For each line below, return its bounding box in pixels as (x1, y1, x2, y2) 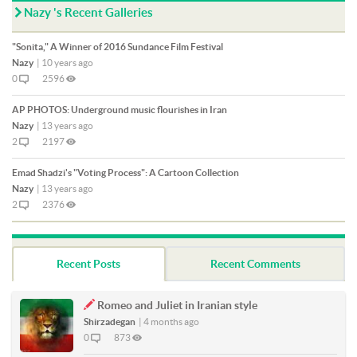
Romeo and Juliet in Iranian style (97, 299, 257, 312)
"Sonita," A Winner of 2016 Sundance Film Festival (12, 41, 223, 53)
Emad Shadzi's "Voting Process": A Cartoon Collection (12, 167, 239, 178)
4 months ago (143, 316, 199, 328)
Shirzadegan (84, 316, 135, 328)
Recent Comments (210, 257, 300, 271)
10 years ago (41, 57, 93, 69)
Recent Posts (57, 257, 121, 271)
